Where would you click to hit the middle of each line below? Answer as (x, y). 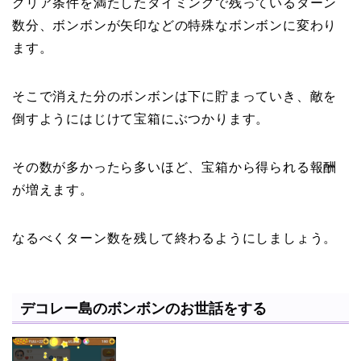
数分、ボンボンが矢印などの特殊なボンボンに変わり (175, 25)
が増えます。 (53, 189)
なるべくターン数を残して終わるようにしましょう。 (175, 238)
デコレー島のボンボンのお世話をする (143, 309)
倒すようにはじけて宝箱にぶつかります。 (141, 118)
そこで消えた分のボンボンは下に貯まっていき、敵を (175, 96)
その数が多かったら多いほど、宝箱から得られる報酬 (175, 167)
